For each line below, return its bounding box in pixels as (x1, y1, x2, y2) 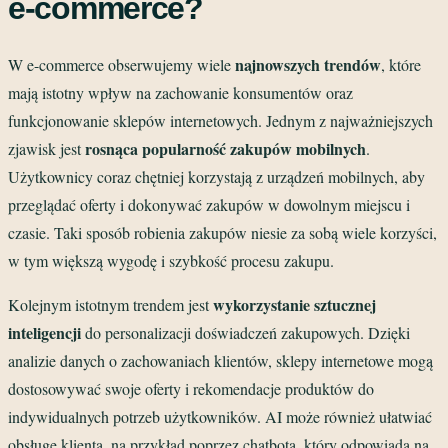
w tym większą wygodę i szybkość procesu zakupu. (8, 249, 334, 271)
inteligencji (8, 320, 81, 344)
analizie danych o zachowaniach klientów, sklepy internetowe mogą (8, 349, 433, 371)
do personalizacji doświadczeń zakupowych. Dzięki (81, 321, 410, 343)
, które (381, 53, 421, 75)
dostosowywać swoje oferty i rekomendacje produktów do (8, 377, 374, 399)
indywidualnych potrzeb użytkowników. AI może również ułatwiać (8, 405, 432, 427)
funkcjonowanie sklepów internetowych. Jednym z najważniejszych (8, 109, 433, 131)
